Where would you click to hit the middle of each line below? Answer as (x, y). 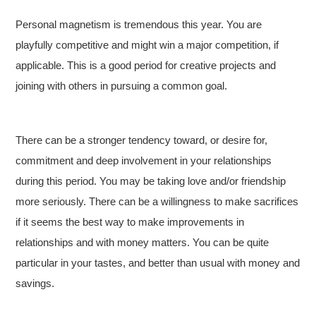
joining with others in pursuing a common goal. (122, 86)
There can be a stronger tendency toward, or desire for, (142, 140)
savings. (35, 283)
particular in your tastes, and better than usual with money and (158, 263)
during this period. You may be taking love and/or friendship (151, 181)
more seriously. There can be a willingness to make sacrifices (157, 201)
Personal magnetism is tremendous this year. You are (139, 24)
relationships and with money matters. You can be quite (142, 242)
